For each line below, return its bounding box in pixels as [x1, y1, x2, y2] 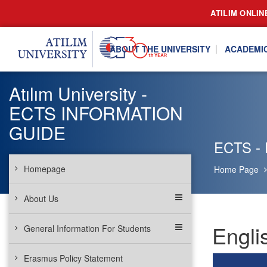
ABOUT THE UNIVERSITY [110, 43, 210, 55]
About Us [24, 193, 58, 204]
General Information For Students [24, 222, 151, 234]
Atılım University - [9, 80, 147, 106]
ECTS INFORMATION [9, 100, 183, 126]
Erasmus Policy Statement [24, 252, 123, 264]
